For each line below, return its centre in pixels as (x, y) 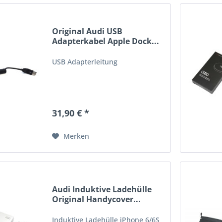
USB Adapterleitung (85, 61)
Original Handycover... (97, 199)
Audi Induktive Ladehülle (102, 189)
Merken (77, 136)
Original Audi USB (87, 31)
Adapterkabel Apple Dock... (106, 41)
